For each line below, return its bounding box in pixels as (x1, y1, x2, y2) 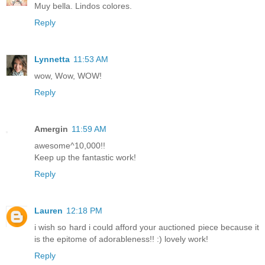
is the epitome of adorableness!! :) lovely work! (34, 234, 208, 244)
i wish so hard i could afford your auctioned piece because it (34, 222, 259, 232)
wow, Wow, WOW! (34, 70, 102, 80)
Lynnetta (34, 54, 70, 64)
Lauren (34, 205, 63, 215)
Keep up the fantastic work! (34, 152, 136, 162)
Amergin (34, 124, 68, 134)
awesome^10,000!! (34, 140, 105, 150)
